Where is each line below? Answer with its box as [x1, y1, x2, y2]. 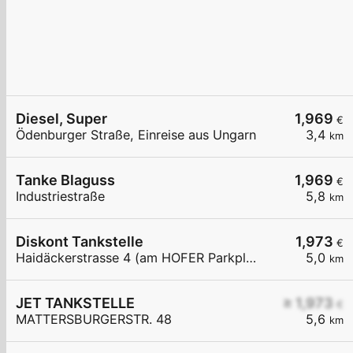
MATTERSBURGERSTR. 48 [16, 311, 172, 328]
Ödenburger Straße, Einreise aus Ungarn [16, 127, 256, 143]
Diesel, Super [16, 110, 107, 128]
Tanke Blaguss [16, 172, 115, 189]
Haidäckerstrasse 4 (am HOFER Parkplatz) [246, 250, 256, 266]
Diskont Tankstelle [16, 233, 143, 251]
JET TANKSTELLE [16, 295, 135, 312]
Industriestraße [16, 188, 105, 205]
